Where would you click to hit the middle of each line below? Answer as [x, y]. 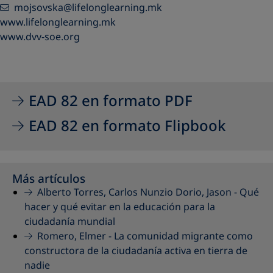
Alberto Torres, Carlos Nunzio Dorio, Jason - [138, 193]
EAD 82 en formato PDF [110, 101]
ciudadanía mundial [70, 222]
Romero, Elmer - [75, 236]
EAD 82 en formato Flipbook [127, 126]
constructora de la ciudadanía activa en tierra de [136, 251]
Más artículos [49, 179]
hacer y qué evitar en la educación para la [120, 207]
